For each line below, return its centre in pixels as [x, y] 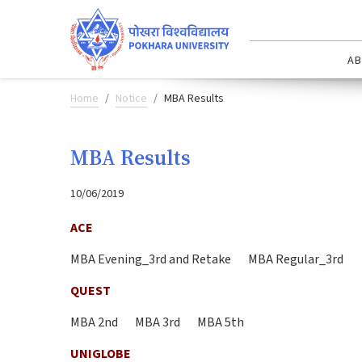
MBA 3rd [158, 322]
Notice [131, 98]
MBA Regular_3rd [296, 259]
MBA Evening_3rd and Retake [151, 259]
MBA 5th [221, 322]
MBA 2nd [94, 322]
